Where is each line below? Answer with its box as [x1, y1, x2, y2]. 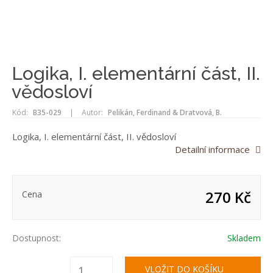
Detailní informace [175, 143, 250, 155]
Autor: [82, 107, 103, 118]
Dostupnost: [12, 232, 61, 244]
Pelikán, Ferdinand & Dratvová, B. [108, 107, 222, 118]
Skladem [227, 232, 261, 244]
